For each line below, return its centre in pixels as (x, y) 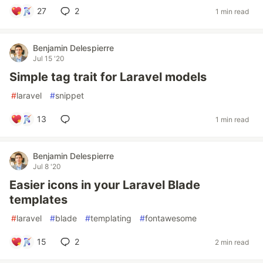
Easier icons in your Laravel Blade (105, 185)
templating (111, 218)
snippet (70, 95)
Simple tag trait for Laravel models (108, 77)
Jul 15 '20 (49, 58)
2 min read (232, 242)
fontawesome (171, 218)
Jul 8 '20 (47, 166)
